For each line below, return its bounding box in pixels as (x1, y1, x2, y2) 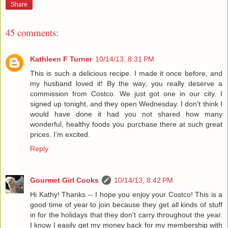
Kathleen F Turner (30, 55, 92, 64)
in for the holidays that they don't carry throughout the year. (30, 211, 222, 219)
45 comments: (6, 25, 59, 39)
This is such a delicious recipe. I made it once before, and (30, 69, 222, 78)
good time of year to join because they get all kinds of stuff (30, 201, 222, 209)
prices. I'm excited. (30, 130, 90, 139)
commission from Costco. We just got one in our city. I (30, 90, 222, 98)
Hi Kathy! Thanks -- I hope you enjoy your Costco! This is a (30, 190, 222, 199)
